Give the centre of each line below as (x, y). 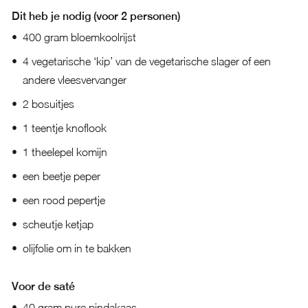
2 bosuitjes (48, 104)
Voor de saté (43, 286)
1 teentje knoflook (64, 128)
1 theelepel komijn (65, 152)
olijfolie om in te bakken (77, 248)
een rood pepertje (64, 200)
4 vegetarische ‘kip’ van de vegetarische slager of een (146, 61)
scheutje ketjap (58, 224)
